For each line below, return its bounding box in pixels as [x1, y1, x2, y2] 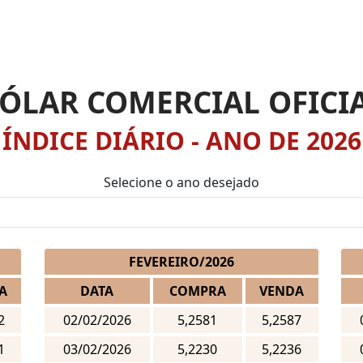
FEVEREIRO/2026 [128, 253, 234, 271]
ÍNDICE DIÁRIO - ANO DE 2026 [2, 124, 361, 158]
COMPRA [169, 282, 226, 301]
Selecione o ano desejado [103, 173, 259, 192]
